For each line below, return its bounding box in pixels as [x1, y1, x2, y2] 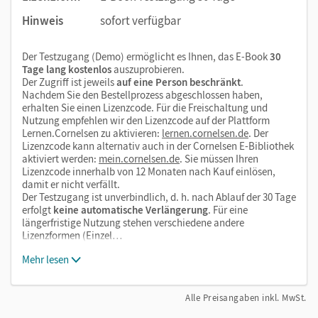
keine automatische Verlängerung [51, 202, 208, 216]
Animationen [40, 40, 104, 56]
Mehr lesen [22, 252, 69, 266]
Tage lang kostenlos [22, 62, 111, 76]
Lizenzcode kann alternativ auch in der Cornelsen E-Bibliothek [22, 138, 294, 153]
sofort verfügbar [100, 12, 181, 28]
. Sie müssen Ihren [180, 151, 258, 165]
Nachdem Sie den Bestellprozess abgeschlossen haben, [22, 87, 263, 102]
